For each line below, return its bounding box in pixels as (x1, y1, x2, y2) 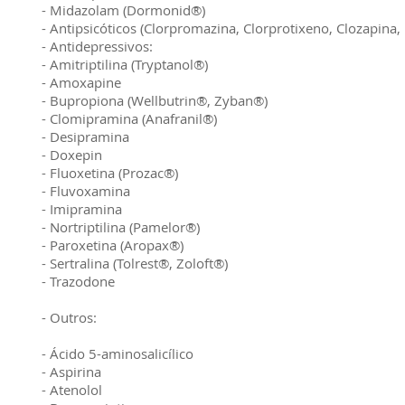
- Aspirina (42, 363, 101, 381)
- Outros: (42, 308, 97, 326)
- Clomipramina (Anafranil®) (42, 109, 217, 127)
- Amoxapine (42, 73, 121, 91)
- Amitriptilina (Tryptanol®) (42, 55, 208, 73)
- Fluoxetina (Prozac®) (42, 164, 178, 182)
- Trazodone (42, 272, 115, 290)
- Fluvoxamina (42, 182, 130, 200)
